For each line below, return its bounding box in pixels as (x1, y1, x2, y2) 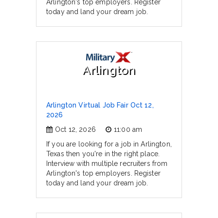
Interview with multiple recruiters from (46, 160, 168, 167)
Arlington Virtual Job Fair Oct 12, (46, 101, 154, 109)
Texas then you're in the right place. (46, 150, 160, 158)
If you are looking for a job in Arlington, (46, 140, 172, 148)
